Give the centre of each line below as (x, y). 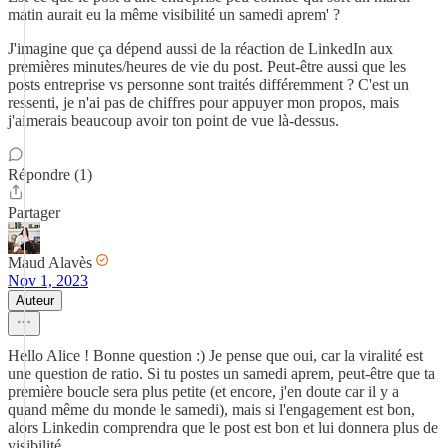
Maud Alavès (50, 262)
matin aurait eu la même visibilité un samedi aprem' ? (174, 14)
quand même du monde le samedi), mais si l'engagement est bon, (211, 409)
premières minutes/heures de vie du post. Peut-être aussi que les (207, 66)
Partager (34, 212)
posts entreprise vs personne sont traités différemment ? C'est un (208, 84)
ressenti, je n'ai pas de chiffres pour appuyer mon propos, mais (203, 102)
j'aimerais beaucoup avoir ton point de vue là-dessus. (173, 120)
